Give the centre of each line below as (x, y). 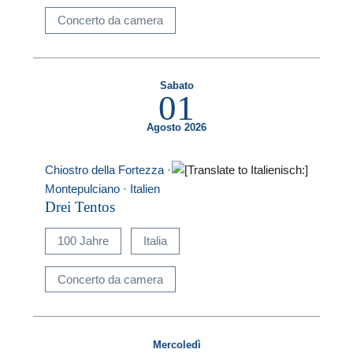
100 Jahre (84, 241)
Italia (155, 241)
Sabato (176, 86)
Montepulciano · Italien (103, 189)
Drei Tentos (80, 206)
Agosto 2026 (176, 128)
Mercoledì (176, 345)
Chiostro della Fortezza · (108, 170)
